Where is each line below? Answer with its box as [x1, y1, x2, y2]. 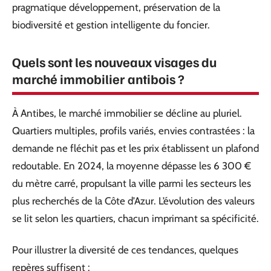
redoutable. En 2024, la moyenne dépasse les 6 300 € [12, 160, 251, 172]
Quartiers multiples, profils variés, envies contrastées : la [12, 125, 255, 137]
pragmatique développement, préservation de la [12, 1, 220, 13]
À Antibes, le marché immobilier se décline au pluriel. [12, 107, 242, 119]
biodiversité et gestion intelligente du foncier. [12, 19, 210, 31]
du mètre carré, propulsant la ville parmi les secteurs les [12, 177, 251, 189]
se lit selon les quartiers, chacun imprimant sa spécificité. [12, 212, 259, 224]
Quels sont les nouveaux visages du [12, 53, 217, 70]
